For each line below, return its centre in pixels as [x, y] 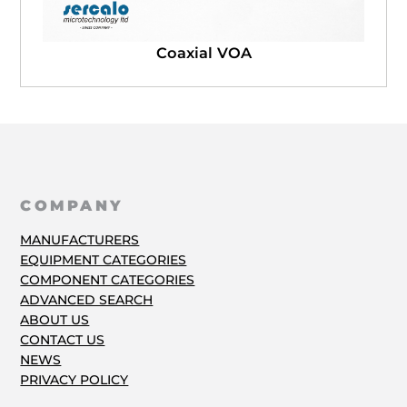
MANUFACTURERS [80, 239]
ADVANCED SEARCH [87, 299]
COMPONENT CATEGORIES [108, 279]
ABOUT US [55, 319]
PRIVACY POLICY [74, 379]
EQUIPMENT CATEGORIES [104, 259]
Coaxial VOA [203, 53]
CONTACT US [63, 339]
